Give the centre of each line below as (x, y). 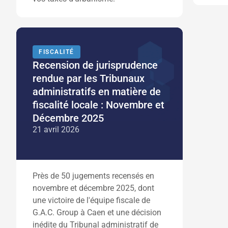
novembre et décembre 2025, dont (93, 188)
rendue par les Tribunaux (89, 78)
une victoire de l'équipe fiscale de (91, 200)
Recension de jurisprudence (95, 65)
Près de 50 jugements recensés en (93, 176)
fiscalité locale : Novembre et (98, 105)
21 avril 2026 (56, 130)
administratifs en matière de (97, 92)
